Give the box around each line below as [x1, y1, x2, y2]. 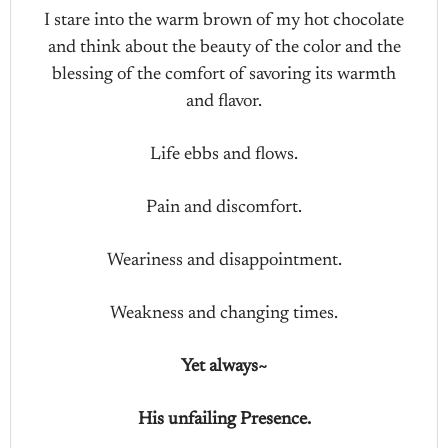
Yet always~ [181, 358, 267, 376]
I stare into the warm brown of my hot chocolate [44, 12, 404, 30]
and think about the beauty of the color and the [47, 39, 401, 57]
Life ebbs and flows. [150, 146, 298, 164]
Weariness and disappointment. [106, 252, 342, 270]
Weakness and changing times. [110, 305, 338, 323]
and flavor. [186, 93, 262, 111]
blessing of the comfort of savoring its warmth [52, 66, 396, 84]
